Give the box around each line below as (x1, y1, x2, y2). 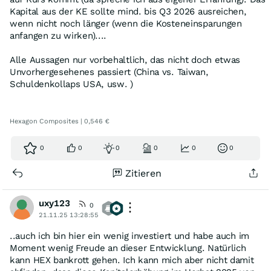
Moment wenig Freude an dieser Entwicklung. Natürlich (10, 243, 246, 253)
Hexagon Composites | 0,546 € (10, 117, 109, 125)
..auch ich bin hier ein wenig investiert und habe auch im (10, 230, 249, 241)
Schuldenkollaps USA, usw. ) (10, 79, 133, 90)
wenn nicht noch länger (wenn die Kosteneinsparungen (10, 18, 242, 29)
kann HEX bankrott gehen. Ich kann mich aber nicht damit (10, 255, 254, 266)
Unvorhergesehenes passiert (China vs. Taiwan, (10, 67, 209, 77)
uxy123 (39, 198, 70, 209)
